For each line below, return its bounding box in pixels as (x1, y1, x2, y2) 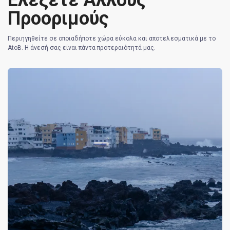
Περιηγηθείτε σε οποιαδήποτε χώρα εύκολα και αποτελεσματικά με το (8, 34, 216, 42)
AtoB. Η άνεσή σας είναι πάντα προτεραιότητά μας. (8, 44, 156, 51)
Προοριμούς (8, 7, 109, 29)
